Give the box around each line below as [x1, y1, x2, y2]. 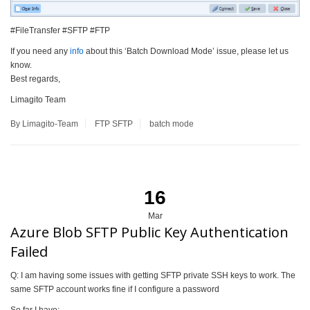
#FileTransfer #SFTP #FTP [10, 25, 110, 35]
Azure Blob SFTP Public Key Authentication [10, 222, 289, 241]
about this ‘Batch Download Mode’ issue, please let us [84, 46, 289, 56]
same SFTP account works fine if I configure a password [10, 284, 219, 294]
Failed [10, 241, 48, 261]
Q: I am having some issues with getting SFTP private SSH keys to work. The [10, 270, 295, 280]
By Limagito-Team [10, 118, 78, 129]
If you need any [10, 46, 70, 56]
